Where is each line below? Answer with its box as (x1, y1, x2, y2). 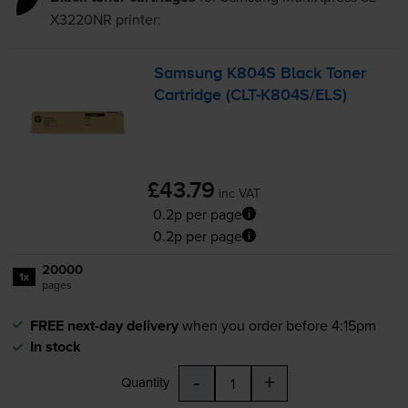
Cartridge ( (154, 87, 231, 105)
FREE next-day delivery (29, 314, 178, 336)
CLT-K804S (230, 87, 311, 105)
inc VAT (219, 183, 260, 202)
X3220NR (49, 9, 112, 30)
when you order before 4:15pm (181, 314, 376, 335)
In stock (29, 335, 81, 357)
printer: (111, 9, 161, 30)
